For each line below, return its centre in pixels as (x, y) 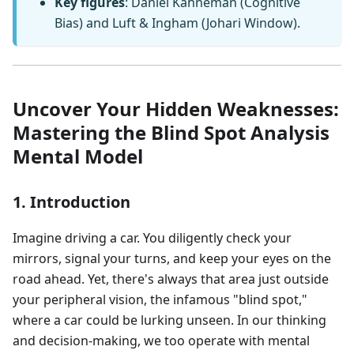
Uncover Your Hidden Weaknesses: (176, 109)
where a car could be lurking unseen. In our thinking (169, 320)
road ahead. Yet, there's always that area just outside (171, 279)
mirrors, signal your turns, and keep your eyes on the (172, 259)
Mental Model (78, 156)
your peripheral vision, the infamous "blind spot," (160, 300)
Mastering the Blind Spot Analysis (171, 133)
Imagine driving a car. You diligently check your (152, 238)
